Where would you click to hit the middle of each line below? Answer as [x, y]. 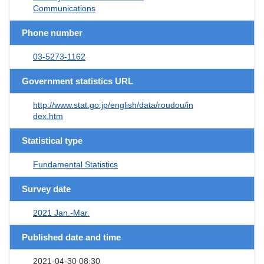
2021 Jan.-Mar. [61, 212]
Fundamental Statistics [75, 164]
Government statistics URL [77, 81]
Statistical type [52, 140]
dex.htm [48, 116]
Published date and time [71, 237]
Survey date [46, 189]
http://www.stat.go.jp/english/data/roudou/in [113, 105]
